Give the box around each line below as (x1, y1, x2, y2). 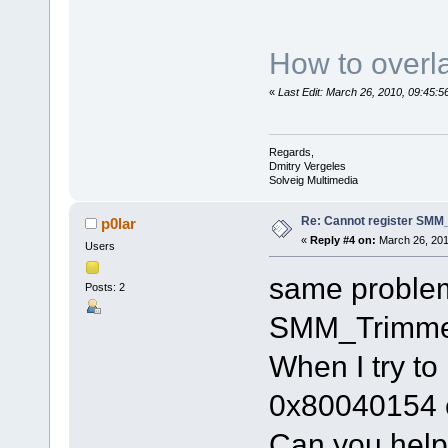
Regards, (268, 146, 314, 159)
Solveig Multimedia (268, 174, 358, 187)
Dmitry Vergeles (268, 160, 346, 173)
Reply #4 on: (309, 234, 376, 247)
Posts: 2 (84, 280, 125, 293)
